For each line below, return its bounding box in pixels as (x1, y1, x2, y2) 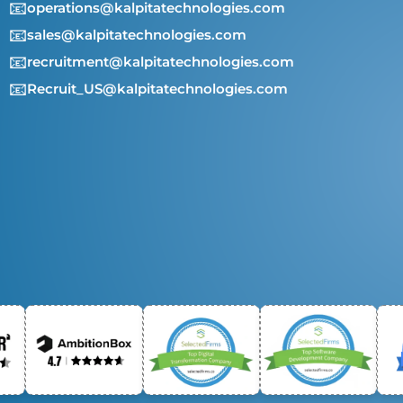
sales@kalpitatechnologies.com (26, 26, 246, 44)
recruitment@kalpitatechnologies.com (26, 53, 294, 71)
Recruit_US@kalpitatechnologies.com (26, 80, 288, 98)
